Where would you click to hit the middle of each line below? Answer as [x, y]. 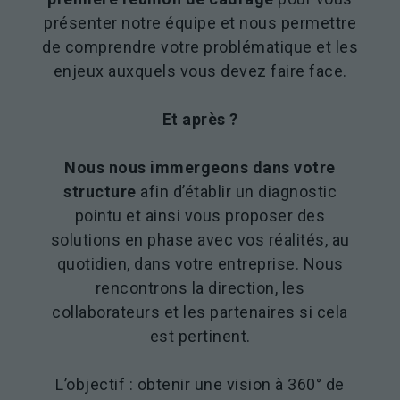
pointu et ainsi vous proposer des [200, 215]
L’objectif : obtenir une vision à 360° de [200, 384]
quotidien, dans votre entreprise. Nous [200, 263]
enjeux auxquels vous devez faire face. [200, 71]
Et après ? [200, 119]
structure [100, 191]
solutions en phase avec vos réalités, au [200, 239]
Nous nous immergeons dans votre [200, 167]
